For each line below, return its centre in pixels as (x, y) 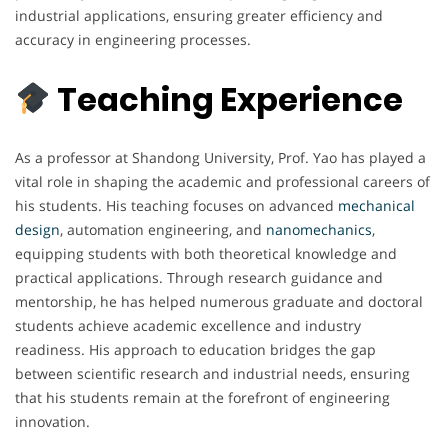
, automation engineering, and (163, 230)
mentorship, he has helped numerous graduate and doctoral (219, 302)
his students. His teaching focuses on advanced (176, 206)
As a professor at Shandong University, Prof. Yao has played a (220, 158)
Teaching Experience (227, 99)
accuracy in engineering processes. (133, 39)
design (37, 230)
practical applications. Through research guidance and (199, 278)
